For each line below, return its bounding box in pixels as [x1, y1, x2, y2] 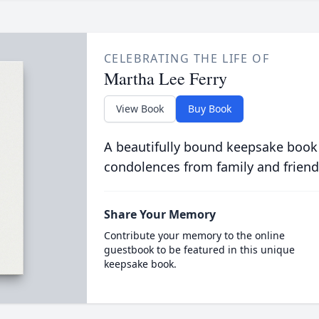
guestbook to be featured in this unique [103, 243, 295, 256]
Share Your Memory [103, 206, 216, 222]
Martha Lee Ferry [103, 67, 227, 90]
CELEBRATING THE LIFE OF [103, 51, 270, 66]
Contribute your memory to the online [103, 229, 285, 242]
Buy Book [187, 102, 231, 115]
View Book [115, 102, 164, 115]
